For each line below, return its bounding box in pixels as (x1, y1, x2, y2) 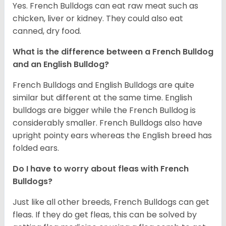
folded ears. (13, 142, 59, 154)
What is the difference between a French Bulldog (13, 46, 213, 58)
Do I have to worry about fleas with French (13, 163, 189, 175)
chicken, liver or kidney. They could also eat (13, 13, 183, 25)
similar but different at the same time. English (13, 92, 192, 104)
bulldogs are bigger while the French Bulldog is (13, 104, 196, 117)
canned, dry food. (13, 25, 81, 37)
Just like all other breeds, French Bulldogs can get (13, 196, 209, 208)
